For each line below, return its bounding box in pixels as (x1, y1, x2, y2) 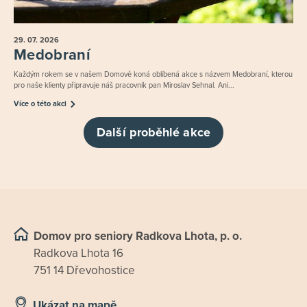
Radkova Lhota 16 (34, 245, 123, 260)
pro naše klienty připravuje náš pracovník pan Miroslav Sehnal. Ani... (14, 80, 234, 90)
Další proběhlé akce (97, 125, 210, 140)
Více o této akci (14, 99, 66, 108)
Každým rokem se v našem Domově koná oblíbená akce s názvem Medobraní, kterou (14, 69, 293, 79)
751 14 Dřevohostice (34, 262, 135, 278)
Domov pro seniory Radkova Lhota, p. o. (34, 228, 242, 243)
